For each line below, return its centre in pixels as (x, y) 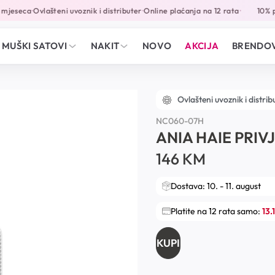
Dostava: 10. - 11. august (216, 186)
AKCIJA (202, 46)
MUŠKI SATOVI (35, 46)
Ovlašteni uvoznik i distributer (81, 10)
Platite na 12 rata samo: (216, 211)
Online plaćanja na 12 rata (185, 10)
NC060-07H (180, 121)
